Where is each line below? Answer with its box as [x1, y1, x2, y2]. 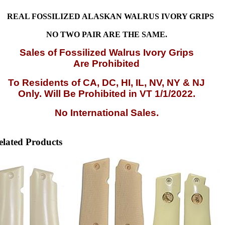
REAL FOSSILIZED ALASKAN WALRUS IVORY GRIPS [7, 12, 214, 21]
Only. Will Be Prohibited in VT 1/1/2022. [18, 88, 195, 99]
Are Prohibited [73, 58, 140, 69]
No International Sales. [54, 107, 159, 118]
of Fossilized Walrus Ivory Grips [47, 47, 194, 58]
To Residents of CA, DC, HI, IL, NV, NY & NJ [8, 77, 205, 88]
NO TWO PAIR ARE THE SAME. [46, 30, 167, 39]
